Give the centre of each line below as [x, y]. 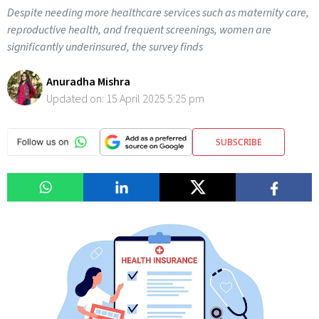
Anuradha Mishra [88, 82]
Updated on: [76, 99]
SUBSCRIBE [239, 142]
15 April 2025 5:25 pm [155, 99]
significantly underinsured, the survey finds [105, 47]
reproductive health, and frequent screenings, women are [139, 30]
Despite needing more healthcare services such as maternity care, [158, 13]
